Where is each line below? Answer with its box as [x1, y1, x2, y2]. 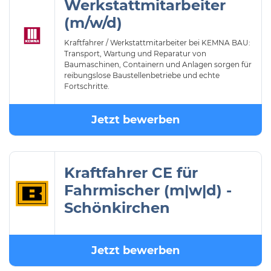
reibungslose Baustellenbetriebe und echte [64, 71, 220, 80]
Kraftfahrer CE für [64, 164, 198, 181]
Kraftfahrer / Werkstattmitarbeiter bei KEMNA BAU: [64, 38, 250, 47]
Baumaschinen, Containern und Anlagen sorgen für [64, 60, 252, 69]
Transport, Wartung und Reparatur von [64, 49, 206, 58]
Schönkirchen [64, 199, 170, 217]
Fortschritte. [64, 82, 109, 91]
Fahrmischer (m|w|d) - [64, 181, 232, 199]
